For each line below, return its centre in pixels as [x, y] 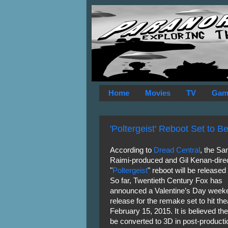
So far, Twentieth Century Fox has [166, 180]
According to [132, 150]
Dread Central [177, 150]
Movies [158, 93]
